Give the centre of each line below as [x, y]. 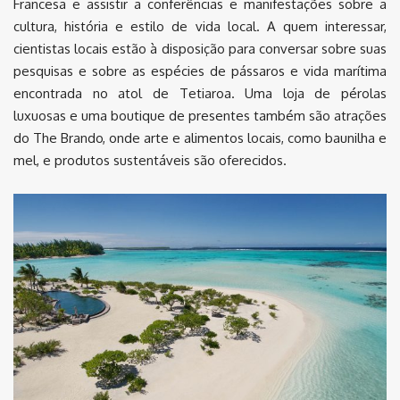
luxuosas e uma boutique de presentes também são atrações [200, 116]
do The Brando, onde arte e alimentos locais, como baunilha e [200, 138]
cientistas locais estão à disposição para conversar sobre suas [200, 49]
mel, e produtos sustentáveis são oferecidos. [150, 161]
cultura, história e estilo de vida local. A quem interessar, [200, 27]
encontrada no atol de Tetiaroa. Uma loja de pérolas [200, 94]
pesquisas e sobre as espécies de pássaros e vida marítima [200, 71]
